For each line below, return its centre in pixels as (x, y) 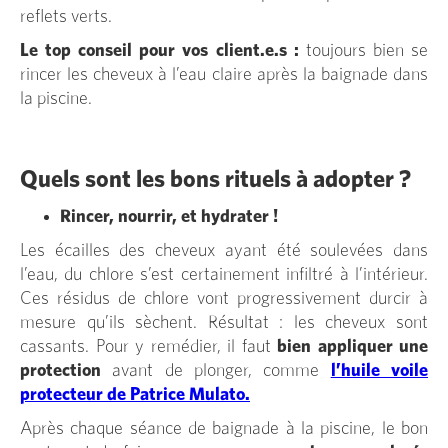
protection (66, 370)
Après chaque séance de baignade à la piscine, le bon (224, 428)
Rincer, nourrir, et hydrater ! (169, 216)
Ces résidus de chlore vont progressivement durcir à (224, 298)
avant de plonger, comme (216, 370)
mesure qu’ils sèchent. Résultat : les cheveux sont (224, 322)
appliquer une (372, 346)
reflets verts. (66, 16)
